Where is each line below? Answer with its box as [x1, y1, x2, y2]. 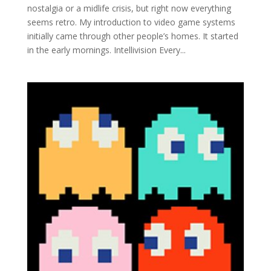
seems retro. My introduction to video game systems [27, 16, 235, 28]
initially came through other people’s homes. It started [27, 30, 238, 42]
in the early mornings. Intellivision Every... [27, 44, 186, 56]
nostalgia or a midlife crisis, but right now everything [27, 2, 231, 15]
